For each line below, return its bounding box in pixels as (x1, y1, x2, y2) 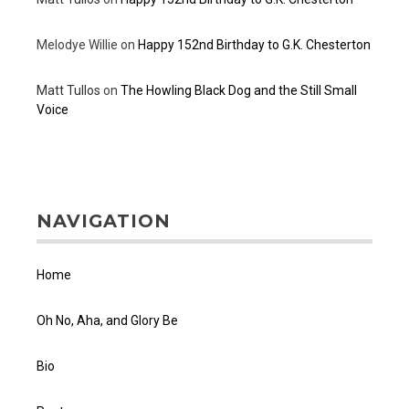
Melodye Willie (37, 37, 118, 53)
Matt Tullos (37, 83, 100, 99)
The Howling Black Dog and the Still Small (121, 83, 357, 99)
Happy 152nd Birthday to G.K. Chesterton (138, 37, 371, 53)
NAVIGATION (37, 210, 171, 233)
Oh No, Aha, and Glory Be (37, 312, 178, 328)
